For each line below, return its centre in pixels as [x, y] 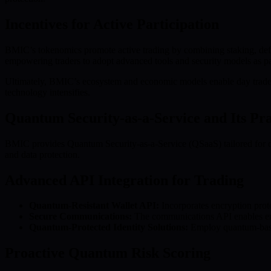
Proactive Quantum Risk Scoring [108, 253]
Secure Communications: [80, 217]
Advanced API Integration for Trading [124, 180]
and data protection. [42, 154]
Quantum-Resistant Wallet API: [94, 206]
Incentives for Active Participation [112, 24]
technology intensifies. [47, 92]
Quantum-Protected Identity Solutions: [109, 227]
